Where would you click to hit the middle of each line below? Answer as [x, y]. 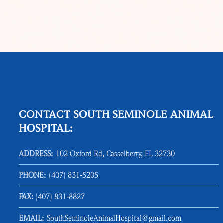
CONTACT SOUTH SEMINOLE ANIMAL [116, 114]
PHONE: [32, 175]
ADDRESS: [36, 154]
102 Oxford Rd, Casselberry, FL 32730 [115, 154]
